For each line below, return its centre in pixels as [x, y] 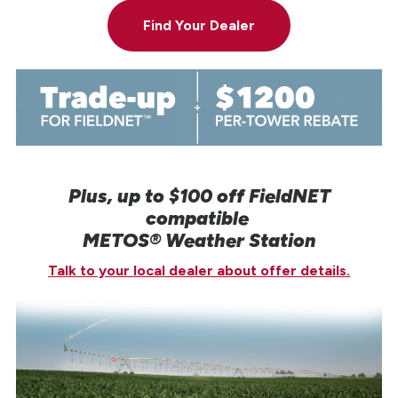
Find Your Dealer [199, 26]
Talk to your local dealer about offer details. [199, 270]
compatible [199, 217]
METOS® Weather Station [199, 239]
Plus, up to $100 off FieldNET [199, 195]
